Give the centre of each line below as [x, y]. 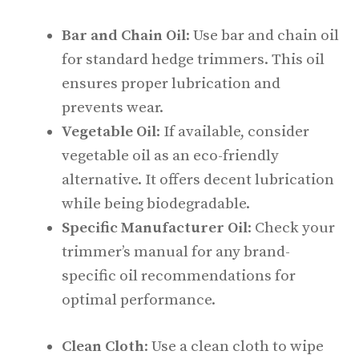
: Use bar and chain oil [262, 35]
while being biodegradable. [156, 204]
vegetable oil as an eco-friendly [170, 155]
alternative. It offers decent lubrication [198, 179]
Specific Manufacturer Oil [155, 228]
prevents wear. [113, 107]
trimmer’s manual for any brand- [176, 252]
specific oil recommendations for [179, 276]
